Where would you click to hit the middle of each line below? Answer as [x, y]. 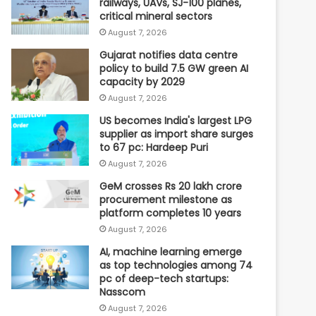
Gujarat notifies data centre [169, 55]
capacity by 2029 [142, 81]
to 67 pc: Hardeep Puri [154, 147]
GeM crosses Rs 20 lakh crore [171, 186]
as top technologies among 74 [176, 265]
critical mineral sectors [156, 16]
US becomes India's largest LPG [176, 120]
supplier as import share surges [177, 134]
